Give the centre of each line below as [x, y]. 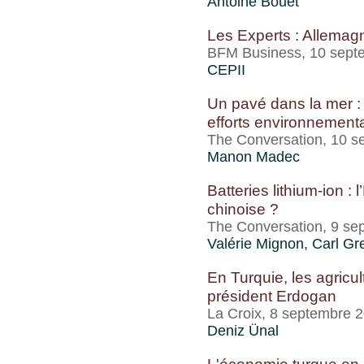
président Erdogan [272, 296]
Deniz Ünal [243, 331]
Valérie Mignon [256, 244]
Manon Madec [253, 157]
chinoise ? [243, 209]
